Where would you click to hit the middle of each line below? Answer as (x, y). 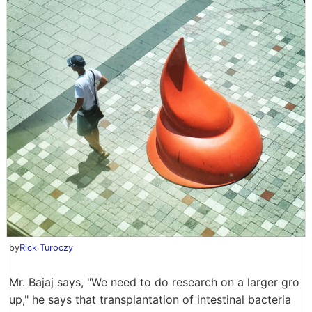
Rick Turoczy (46, 248)
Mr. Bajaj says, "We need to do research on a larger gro (154, 282)
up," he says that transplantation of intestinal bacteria (150, 299)
